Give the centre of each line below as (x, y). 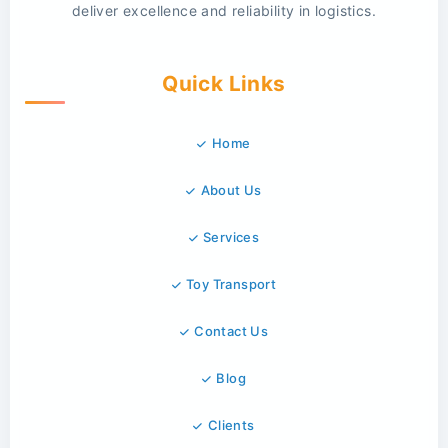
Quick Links (224, 83)
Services (231, 236)
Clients (231, 424)
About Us (231, 189)
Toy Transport (231, 283)
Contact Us (231, 330)
